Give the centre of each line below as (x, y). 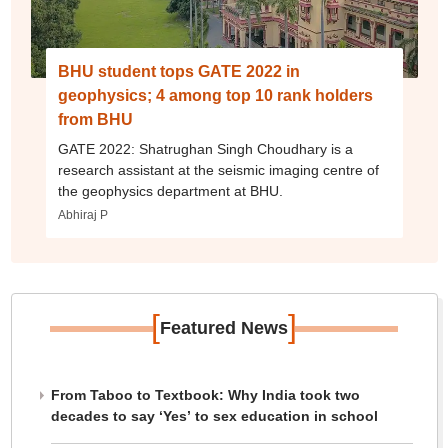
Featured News (224, 328)
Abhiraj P (82, 215)
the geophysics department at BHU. (170, 191)
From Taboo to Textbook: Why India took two (205, 395)
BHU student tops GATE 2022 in (178, 72)
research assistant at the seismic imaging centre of (218, 170)
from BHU (95, 120)
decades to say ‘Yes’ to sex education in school (214, 416)
